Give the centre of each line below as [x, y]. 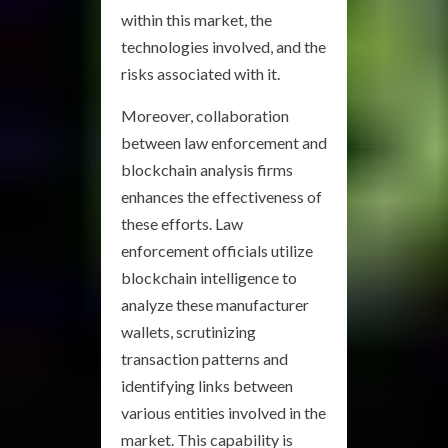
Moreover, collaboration [205, 115]
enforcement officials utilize [217, 250]
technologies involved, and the [223, 46]
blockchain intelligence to [209, 277]
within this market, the [196, 19]
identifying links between [207, 385]
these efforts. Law [182, 223]
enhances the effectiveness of [221, 196]
